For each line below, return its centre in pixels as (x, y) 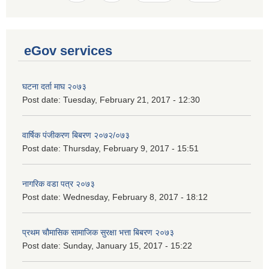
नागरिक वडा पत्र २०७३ (59, 184)
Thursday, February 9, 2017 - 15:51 (131, 149)
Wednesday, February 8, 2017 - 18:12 (135, 197)
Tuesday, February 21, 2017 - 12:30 (131, 100)
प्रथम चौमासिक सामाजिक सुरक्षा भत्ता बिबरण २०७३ (98, 233)
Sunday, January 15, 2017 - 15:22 (128, 246)
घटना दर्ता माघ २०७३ (54, 87)
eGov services (68, 51)
